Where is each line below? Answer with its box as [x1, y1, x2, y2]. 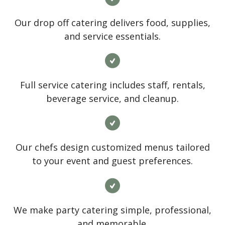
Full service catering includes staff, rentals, [20, 79, 205, 91]
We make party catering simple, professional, [14, 203, 211, 216]
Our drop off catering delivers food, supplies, [15, 16, 210, 29]
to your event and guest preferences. [32, 155, 193, 167]
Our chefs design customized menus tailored [15, 141, 210, 154]
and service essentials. [64, 30, 161, 42]
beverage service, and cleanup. [46, 92, 179, 105]
